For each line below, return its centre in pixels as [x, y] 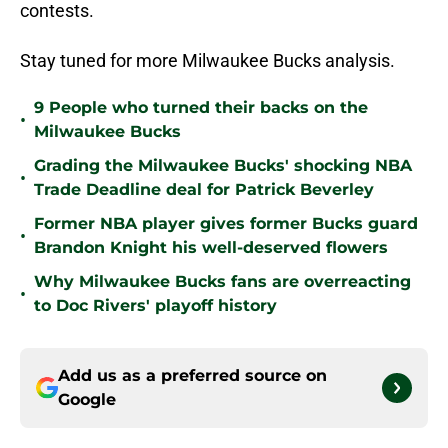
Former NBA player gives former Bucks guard [226, 224]
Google [87, 400]
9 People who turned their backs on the [201, 108]
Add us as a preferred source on [192, 376]
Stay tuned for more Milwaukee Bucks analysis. [207, 61]
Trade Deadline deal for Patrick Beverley [204, 190]
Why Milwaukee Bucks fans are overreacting [222, 282]
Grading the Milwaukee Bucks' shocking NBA [223, 166]
